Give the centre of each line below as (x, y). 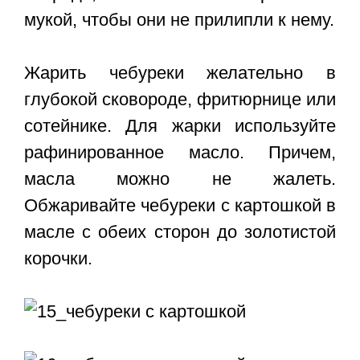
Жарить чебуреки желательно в (180, 73)
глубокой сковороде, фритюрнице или (180, 100)
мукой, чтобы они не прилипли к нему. (179, 20)
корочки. (58, 259)
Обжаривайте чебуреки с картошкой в (180, 206)
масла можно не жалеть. (180, 179)
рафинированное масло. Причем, (180, 153)
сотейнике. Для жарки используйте (180, 126)
